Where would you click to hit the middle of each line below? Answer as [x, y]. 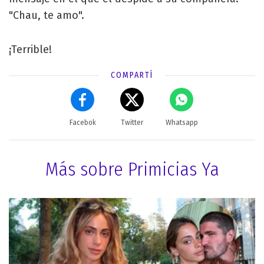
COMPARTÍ [132, 75]
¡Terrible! [30, 49]
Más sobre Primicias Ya [132, 169]
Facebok [82, 122]
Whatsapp [181, 122]
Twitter [132, 122]
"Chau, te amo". [47, 15]
